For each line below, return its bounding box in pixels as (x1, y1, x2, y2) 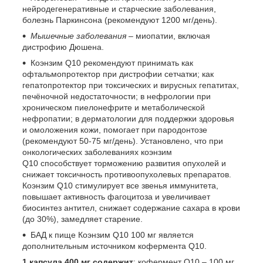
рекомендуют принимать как (81, 58, 193, 68)
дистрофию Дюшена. (22, 42, 104, 52)
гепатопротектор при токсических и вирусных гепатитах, (22, 80, 239, 90)
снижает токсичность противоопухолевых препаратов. (22, 170, 231, 180)
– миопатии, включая (126, 31, 210, 41)
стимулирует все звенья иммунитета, (75, 181, 218, 191)
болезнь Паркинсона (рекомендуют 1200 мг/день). (22, 15, 217, 25)
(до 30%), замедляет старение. (22, 214, 143, 224)
